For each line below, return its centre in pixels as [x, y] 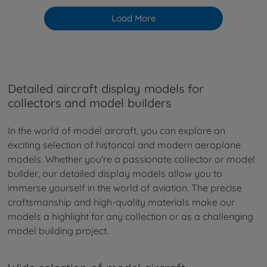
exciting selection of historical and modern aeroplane [124, 145]
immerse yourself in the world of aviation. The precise [125, 188]
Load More [133, 18]
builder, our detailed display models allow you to [115, 174]
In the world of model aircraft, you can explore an [117, 131]
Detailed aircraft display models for [106, 88]
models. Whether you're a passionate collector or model [131, 159]
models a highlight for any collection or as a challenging [131, 217]
